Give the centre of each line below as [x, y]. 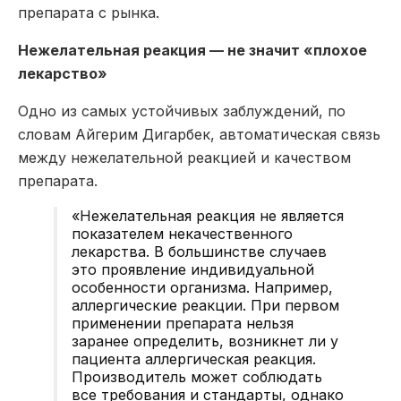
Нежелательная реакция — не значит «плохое [192, 50]
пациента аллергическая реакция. [194, 358]
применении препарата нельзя [183, 323]
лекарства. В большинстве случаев [199, 251]
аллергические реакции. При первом [205, 305]
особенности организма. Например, [202, 287]
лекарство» [63, 73]
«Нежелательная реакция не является [208, 215]
